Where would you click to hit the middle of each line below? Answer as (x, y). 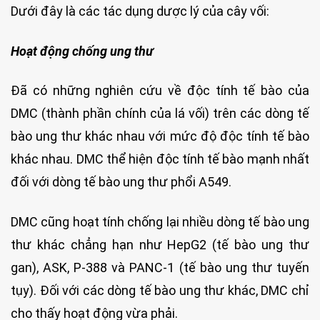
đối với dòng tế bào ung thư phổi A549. (121, 182)
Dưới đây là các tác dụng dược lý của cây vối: (140, 11)
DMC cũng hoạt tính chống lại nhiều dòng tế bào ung (160, 221)
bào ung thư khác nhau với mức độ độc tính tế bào (160, 136)
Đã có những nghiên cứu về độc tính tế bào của (160, 91)
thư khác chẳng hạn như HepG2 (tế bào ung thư (160, 244)
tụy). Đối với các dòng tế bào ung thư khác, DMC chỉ (160, 290)
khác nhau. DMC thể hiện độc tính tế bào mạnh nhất (160, 159)
